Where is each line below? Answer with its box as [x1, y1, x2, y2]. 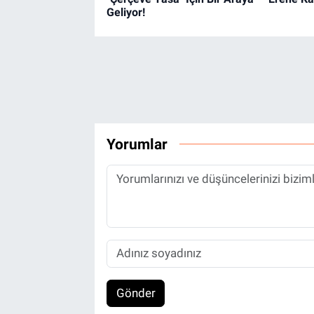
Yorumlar [106, 135, 168, 153]
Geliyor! [106, 5, 145, 19]
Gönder [116, 286, 156, 301]
